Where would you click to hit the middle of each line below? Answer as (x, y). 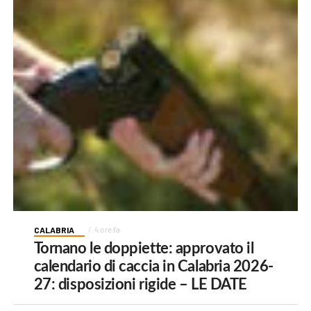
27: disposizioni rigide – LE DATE (140, 284)
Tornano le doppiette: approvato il (144, 248)
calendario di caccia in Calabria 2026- (153, 266)
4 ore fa (107, 229)
